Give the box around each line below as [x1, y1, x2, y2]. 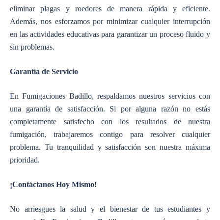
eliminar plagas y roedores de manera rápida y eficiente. [10, 4, 210, 13]
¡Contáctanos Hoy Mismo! [10, 180, 97, 189]
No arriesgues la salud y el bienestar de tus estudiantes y [10, 204, 210, 213]
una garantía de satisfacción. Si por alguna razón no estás [10, 104, 210, 113]
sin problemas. [10, 42, 55, 51]
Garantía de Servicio [10, 67, 78, 76]
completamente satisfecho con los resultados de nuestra [10, 117, 210, 126]
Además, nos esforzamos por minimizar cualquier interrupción [10, 17, 210, 26]
